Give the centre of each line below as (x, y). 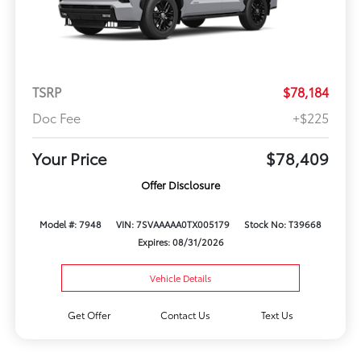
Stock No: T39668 (283, 224)
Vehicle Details (180, 278)
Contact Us (186, 314)
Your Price (69, 158)
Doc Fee (56, 117)
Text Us (278, 314)
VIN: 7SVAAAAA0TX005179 (173, 224)
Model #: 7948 (70, 224)
